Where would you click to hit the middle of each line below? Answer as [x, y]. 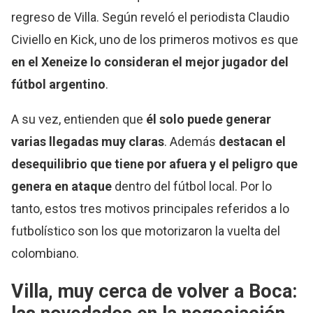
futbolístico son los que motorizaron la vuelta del [146, 231]
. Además [192, 142]
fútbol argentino [59, 85]
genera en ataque [62, 187]
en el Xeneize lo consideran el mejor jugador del [150, 62]
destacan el [253, 142]
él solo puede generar [209, 119]
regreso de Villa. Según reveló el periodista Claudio [151, 17]
